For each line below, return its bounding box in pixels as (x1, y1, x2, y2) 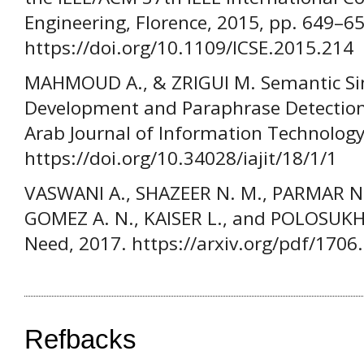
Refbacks (24, 323, 136, 354)
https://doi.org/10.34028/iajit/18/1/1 (24, 145, 337, 171)
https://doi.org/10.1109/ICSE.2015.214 (24, 35, 353, 61)
